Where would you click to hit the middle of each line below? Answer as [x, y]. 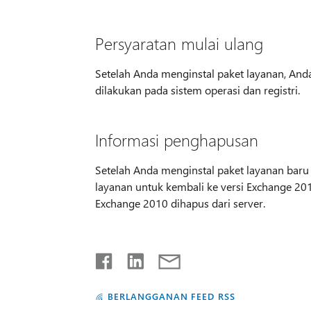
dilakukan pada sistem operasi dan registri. [197, 90]
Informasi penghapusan [176, 139]
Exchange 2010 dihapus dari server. [180, 203]
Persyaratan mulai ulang [179, 43]
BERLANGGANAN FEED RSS [171, 296]
